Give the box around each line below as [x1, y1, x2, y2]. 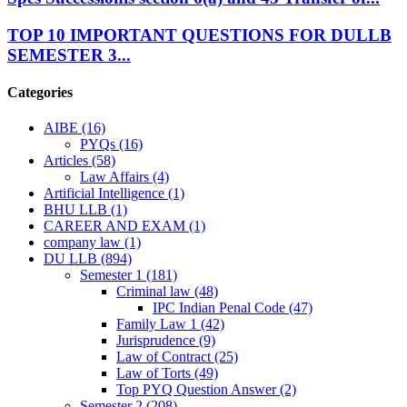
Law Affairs [80, 169, 153, 185]
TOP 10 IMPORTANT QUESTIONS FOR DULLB [7, 25, 392, 45]
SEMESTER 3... [7, 45, 131, 65]
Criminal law [116, 283, 194, 300]
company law [44, 234, 124, 251]
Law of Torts [116, 365, 194, 382]
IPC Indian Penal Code [153, 300, 289, 316]
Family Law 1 [116, 316, 201, 333]
